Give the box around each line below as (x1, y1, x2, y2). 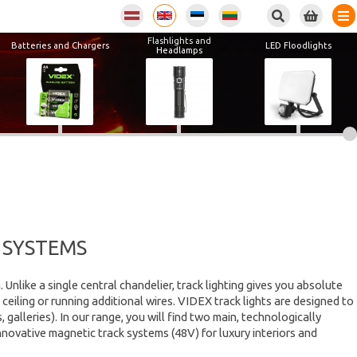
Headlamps (155, 45, 202, 55)
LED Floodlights (265, 40, 331, 50)
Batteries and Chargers (10, 40, 109, 50)
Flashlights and (147, 35, 211, 45)
